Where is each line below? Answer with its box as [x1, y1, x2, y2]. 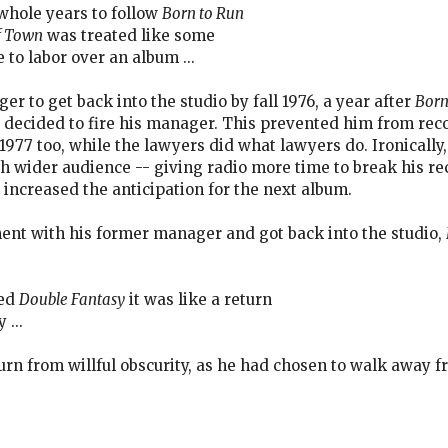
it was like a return [125, 289, 272, 309]
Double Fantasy [19, 289, 125, 309]
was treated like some [43, 25, 215, 45]
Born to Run [162, 3, 244, 23]
